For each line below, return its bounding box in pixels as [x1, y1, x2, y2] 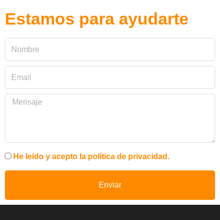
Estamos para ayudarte [5, 9, 189, 28]
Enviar [99, 181, 121, 189]
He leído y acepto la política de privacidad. [13, 152, 169, 161]
